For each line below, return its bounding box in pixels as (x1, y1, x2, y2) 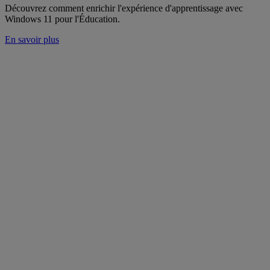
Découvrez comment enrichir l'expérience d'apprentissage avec (5, 2, 243, 13)
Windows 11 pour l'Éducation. (5, 13, 120, 24)
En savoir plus (5, 34, 59, 45)
